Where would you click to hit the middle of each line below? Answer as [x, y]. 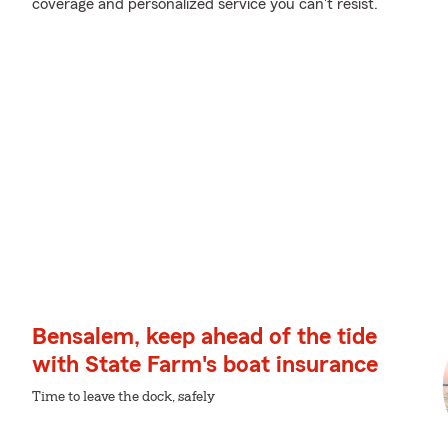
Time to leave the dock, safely [123, 397]
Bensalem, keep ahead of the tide [204, 337]
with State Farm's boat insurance [205, 365]
